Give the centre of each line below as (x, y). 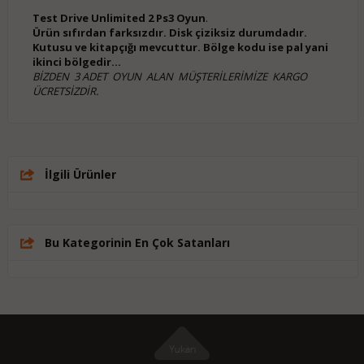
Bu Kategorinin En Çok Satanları (137, 243)
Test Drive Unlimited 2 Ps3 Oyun (119, 18)
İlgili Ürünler (80, 175)
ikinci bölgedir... (76, 62)
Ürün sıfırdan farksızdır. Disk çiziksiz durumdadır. (169, 33)
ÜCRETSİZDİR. (66, 91)
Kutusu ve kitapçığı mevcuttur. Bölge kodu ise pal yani (180, 48)
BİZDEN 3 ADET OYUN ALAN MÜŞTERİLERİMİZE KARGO (169, 77)
